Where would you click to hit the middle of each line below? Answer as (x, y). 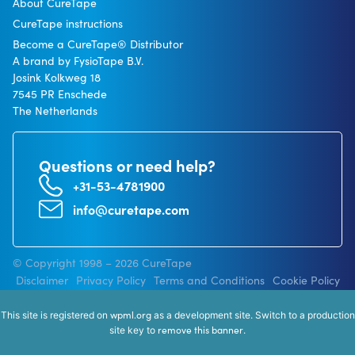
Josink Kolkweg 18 (57, 77)
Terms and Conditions (209, 280)
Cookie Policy (306, 280)
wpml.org (130, 314)
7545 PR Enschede (60, 94)
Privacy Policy (111, 280)
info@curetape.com (131, 209)
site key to (134, 330)
